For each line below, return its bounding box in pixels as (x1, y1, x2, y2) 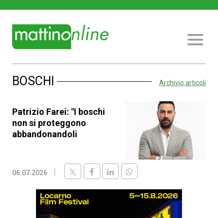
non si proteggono (12, 118, 86, 128)
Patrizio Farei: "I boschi (12, 107, 105, 117)
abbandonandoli (12, 129, 77, 139)
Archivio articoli (159, 79, 206, 87)
